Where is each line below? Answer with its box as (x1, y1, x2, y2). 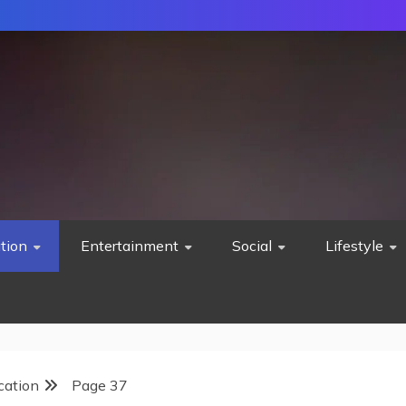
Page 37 (72, 376, 128, 394)
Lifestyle (325, 237, 383, 255)
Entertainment (81, 237, 179, 255)
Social (232, 237, 272, 255)
